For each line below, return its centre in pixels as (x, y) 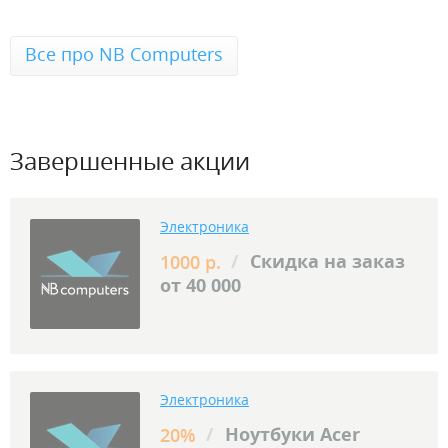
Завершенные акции (130, 160)
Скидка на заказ (325, 261)
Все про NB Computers (124, 54)
